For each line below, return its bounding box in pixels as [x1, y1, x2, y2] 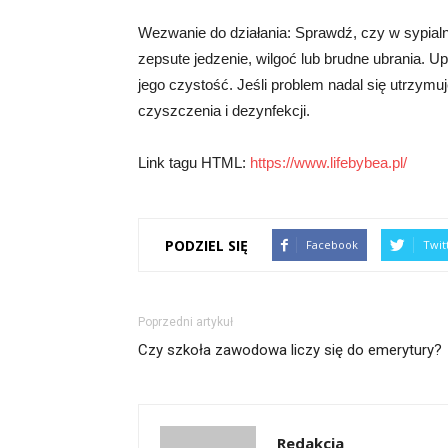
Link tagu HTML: [138, 154, 250, 172]
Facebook [306, 237, 358, 253]
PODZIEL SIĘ [165, 235, 248, 255]
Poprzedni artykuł [138, 315, 233, 330]
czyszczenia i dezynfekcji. [138, 102, 310, 120]
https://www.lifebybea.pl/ [250, 154, 407, 172]
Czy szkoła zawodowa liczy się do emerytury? [138, 341, 442, 360]
